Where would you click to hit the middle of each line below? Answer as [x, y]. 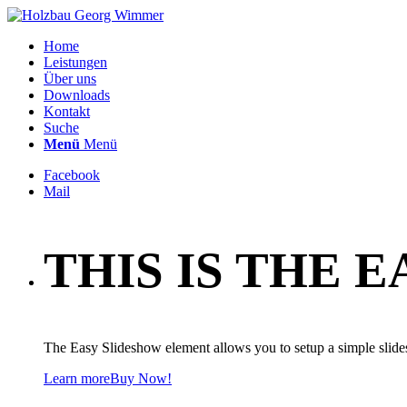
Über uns [70, 79]
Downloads [77, 95]
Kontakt [67, 111]
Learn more [77, 379]
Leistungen [75, 62]
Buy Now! [141, 379]
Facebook [72, 175]
